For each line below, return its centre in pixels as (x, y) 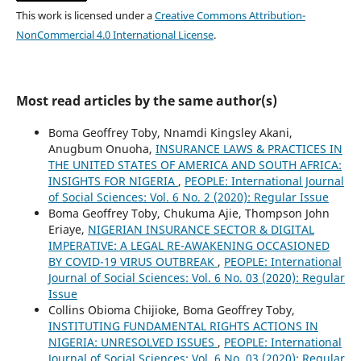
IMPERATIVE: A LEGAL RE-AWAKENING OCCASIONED (189, 246)
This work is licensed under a (85, 16)
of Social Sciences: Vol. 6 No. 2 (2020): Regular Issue (188, 197)
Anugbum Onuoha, (102, 149)
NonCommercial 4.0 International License (114, 35)
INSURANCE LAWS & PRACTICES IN (249, 149)
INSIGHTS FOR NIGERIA (113, 181)
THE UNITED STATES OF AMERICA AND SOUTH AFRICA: (195, 165)
